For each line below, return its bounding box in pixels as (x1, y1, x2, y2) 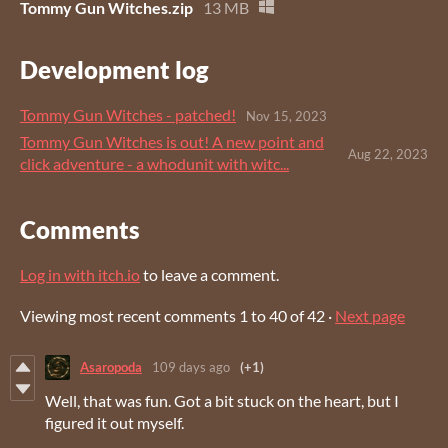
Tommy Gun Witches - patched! (20, 104, 236, 124)
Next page (335, 305, 405, 325)
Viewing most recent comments (20, 305, 239, 325)
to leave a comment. (140, 264, 279, 284)
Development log (20, 54, 209, 84)
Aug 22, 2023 (348, 146, 428, 163)
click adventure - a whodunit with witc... (20, 153, 289, 173)
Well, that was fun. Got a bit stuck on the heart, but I (45, 390, 399, 410)
